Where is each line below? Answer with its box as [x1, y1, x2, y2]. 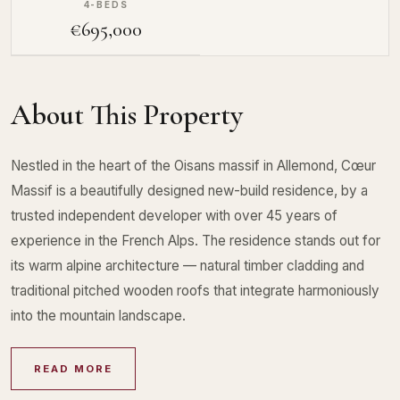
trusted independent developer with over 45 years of [11, 206, 337, 224]
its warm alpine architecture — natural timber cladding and [11, 256, 364, 274]
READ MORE [33, 362, 113, 376]
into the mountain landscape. [11, 306, 186, 324]
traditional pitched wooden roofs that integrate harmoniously [11, 281, 379, 299]
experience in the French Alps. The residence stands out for [11, 231, 380, 249]
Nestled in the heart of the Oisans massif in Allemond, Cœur [11, 156, 376, 174]
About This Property [11, 96, 243, 132]
